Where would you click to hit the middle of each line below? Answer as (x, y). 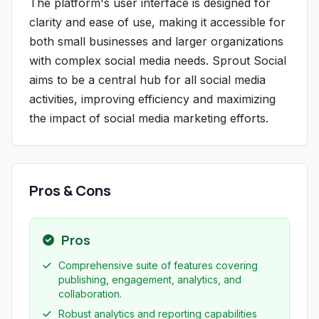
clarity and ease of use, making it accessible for (157, 22)
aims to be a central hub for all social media (147, 80)
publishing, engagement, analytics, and (150, 279)
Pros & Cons (70, 190)
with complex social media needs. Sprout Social (158, 61)
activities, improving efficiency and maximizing (152, 99)
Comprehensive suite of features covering (158, 265)
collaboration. (90, 294)
